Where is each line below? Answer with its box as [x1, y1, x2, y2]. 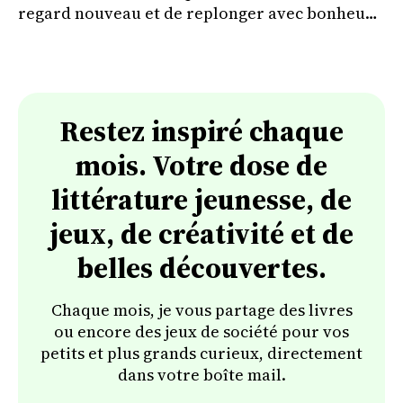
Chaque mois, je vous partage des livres [50, 298, 353, 321]
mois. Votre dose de [76, 145, 327, 185]
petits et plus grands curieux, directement [40, 341, 363, 364]
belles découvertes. [76, 247, 327, 288]
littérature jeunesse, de [51, 179, 352, 219]
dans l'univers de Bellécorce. [18, 22, 237, 46]
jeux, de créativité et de [49, 213, 354, 254]
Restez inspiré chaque [59, 111, 344, 151]
